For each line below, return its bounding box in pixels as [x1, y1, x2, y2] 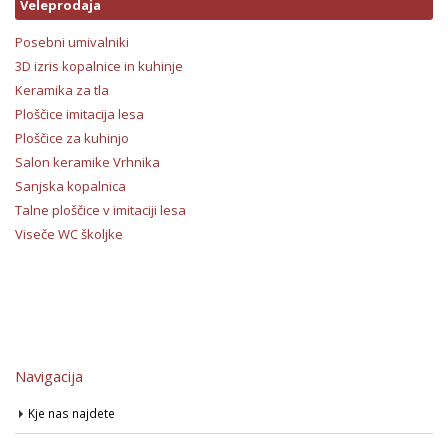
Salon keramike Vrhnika [15, 152, 160, 171]
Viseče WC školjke [15, 224, 123, 243]
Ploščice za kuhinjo [15, 128, 129, 147]
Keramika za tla [15, 80, 109, 99]
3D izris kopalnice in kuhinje [15, 56, 183, 75]
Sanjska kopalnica [15, 176, 126, 195]
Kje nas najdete [28, 404, 115, 421]
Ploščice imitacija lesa [15, 104, 144, 123]
